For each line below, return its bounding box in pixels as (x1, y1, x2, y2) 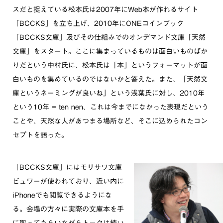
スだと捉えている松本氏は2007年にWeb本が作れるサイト (12, 6, 198, 13)
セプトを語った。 (12, 131, 68, 138)
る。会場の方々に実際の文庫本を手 (12, 206, 124, 213)
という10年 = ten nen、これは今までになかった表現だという (12, 104, 209, 111)
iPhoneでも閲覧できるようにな (12, 192, 112, 199)
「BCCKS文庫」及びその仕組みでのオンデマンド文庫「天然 (12, 34, 206, 41)
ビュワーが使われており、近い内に (12, 178, 124, 185)
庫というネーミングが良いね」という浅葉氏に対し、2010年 (12, 90, 205, 97)
